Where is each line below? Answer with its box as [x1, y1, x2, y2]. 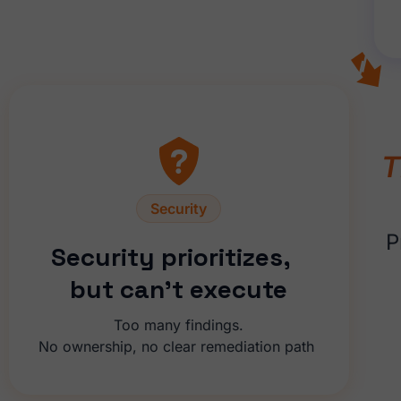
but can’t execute [70, 273, 288, 306]
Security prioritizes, [51, 241, 307, 274]
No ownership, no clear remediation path [38, 337, 320, 356]
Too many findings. [114, 316, 244, 335]
